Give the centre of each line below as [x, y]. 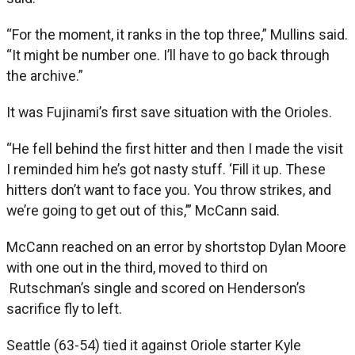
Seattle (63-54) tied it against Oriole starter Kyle [154, 345]
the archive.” [45, 75]
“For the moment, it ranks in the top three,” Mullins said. [177, 34]
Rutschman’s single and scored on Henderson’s [156, 288]
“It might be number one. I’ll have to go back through [168, 55]
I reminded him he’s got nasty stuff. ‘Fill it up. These [166, 169]
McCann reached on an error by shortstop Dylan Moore [176, 246]
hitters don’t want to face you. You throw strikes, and [169, 189]
